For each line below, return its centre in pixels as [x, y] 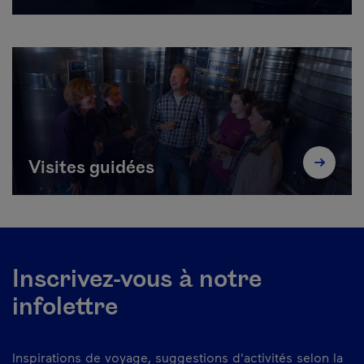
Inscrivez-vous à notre [137, 280]
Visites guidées [91, 168]
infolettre [65, 308]
